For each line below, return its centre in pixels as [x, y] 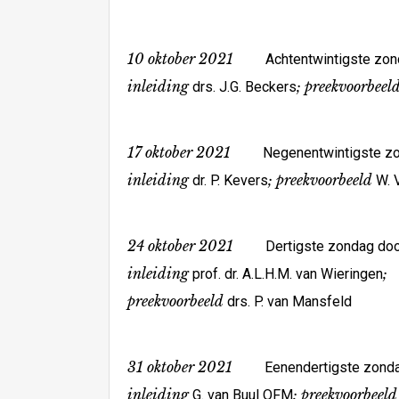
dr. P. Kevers [230, 180]
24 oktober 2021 [180, 246]
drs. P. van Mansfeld [288, 301]
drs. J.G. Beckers [244, 87]
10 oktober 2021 [180, 59]
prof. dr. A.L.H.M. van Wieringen [286, 274]
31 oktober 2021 [180, 367]
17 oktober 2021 [195, 152]
